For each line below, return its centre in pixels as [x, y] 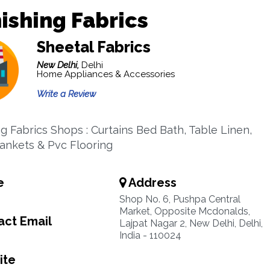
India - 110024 [150, 235]
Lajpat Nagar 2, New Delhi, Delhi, [191, 223]
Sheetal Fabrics [93, 47]
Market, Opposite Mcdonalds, [184, 211]
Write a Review [66, 94]
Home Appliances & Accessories [105, 74]
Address [151, 183]
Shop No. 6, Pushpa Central [180, 199]
